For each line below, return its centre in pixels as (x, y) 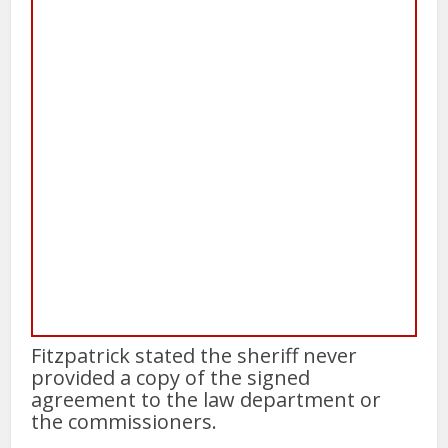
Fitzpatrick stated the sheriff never (194, 355)
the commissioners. (124, 421)
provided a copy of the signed (171, 377)
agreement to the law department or (206, 399)
